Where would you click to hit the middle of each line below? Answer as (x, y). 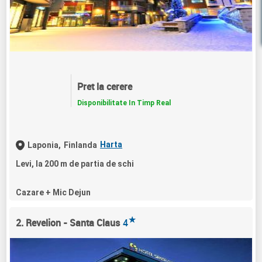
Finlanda (81, 145)
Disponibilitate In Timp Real (124, 103)
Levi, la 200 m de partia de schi (75, 164)
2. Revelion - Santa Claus (68, 223)
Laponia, (44, 145)
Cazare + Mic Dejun (54, 193)
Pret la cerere (104, 87)
